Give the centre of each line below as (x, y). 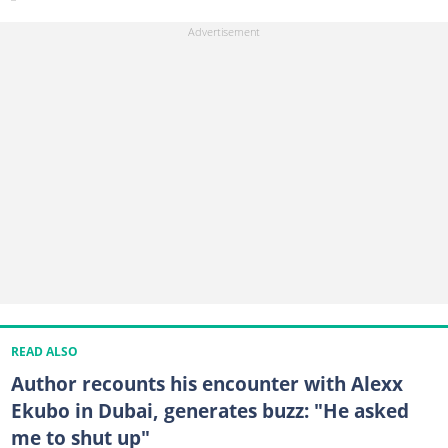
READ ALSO (44, 351)
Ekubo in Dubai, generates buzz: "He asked (209, 410)
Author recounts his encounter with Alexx (206, 383)
